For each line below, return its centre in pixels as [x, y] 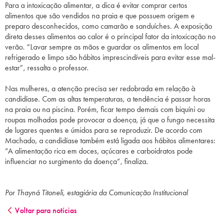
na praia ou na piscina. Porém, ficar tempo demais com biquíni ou [105, 110]
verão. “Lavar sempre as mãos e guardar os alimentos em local [102, 47]
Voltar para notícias [46, 211]
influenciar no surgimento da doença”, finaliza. [77, 162]
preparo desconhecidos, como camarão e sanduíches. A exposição [109, 26]
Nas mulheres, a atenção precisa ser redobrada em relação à [100, 89]
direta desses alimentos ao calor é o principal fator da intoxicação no [110, 37]
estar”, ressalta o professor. [47, 68]
